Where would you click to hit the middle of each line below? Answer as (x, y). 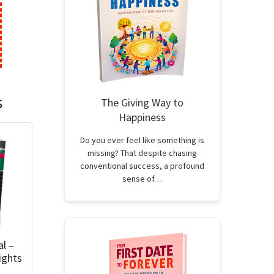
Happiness (142, 117)
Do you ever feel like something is (142, 140)
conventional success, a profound (142, 166)
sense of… (142, 179)
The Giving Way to (142, 102)
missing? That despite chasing (142, 153)
